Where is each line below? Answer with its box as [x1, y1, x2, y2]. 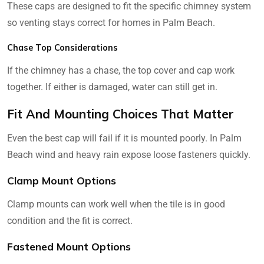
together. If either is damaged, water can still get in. [7, 81, 217, 93]
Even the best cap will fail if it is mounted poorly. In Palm [7, 132, 242, 144]
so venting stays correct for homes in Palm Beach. [7, 16, 215, 28]
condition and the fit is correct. [7, 214, 133, 226]
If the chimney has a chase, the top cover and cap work [7, 64, 235, 76]
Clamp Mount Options [7, 173, 116, 187]
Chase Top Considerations [7, 42, 118, 53]
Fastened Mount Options [7, 239, 131, 253]
